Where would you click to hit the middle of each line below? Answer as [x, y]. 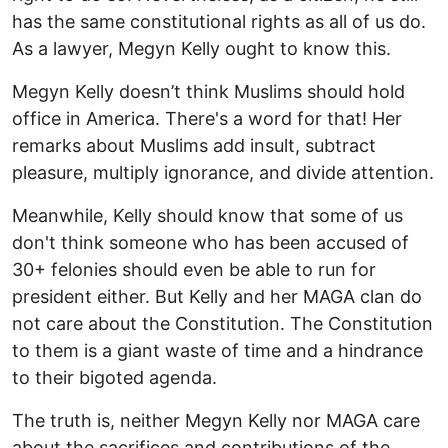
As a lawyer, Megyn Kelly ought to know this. [201, 49]
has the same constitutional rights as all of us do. [219, 22]
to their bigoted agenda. [114, 378]
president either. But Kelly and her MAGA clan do [217, 297]
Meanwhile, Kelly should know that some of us [207, 216]
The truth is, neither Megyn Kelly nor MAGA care [216, 421]
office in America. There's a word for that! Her [207, 119]
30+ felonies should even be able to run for [194, 270]
